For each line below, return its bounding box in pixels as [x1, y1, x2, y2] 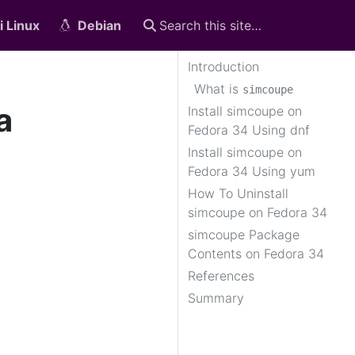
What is [194, 81, 242, 97]
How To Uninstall [188, 185, 288, 201]
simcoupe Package [188, 227, 300, 242]
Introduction [188, 59, 259, 74]
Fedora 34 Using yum [188, 163, 315, 179]
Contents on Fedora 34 [188, 246, 324, 261]
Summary [188, 290, 244, 306]
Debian [78, 17, 121, 33]
